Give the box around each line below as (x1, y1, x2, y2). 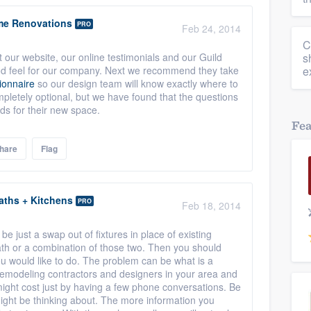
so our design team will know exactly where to (35, 76, 238, 90)
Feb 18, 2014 (182, 199, 241, 212)
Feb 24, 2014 (182, 22, 241, 35)
